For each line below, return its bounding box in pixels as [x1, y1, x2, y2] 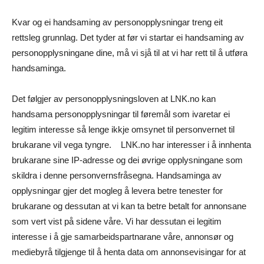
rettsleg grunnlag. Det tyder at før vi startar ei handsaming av [12, 32, 244, 43]
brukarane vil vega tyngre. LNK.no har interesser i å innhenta [12, 140, 251, 150]
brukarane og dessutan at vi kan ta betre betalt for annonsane [12, 201, 246, 212]
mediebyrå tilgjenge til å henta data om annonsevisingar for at [12, 247, 246, 258]
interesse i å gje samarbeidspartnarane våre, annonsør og [12, 232, 233, 242]
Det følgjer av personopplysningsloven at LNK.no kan [12, 94, 216, 104]
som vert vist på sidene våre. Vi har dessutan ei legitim [12, 216, 222, 227]
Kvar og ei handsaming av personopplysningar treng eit [12, 17, 223, 28]
